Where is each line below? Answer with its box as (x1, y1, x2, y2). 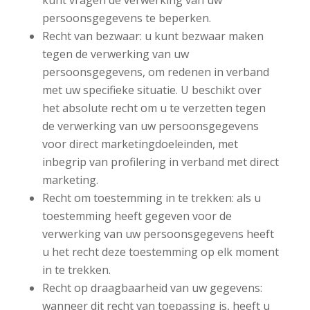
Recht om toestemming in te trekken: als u (42, 190, 261, 206)
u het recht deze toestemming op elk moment (42, 244, 279, 259)
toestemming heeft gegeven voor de (42, 208, 232, 224)
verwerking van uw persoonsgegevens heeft (42, 226, 274, 241)
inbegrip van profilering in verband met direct (42, 154, 279, 170)
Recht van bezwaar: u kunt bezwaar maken (42, 28, 264, 44)
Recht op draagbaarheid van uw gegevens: (42, 280, 262, 295)
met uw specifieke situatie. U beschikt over (42, 82, 262, 98)
